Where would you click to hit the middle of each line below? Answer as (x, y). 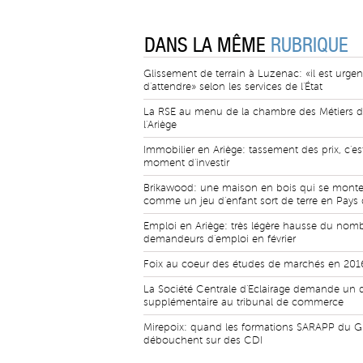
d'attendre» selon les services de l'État (233, 87)
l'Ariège (160, 125)
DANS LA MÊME (207, 45)
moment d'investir (186, 163)
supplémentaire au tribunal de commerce (243, 302)
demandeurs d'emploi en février (220, 239)
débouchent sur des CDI (203, 340)
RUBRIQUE (310, 45)
